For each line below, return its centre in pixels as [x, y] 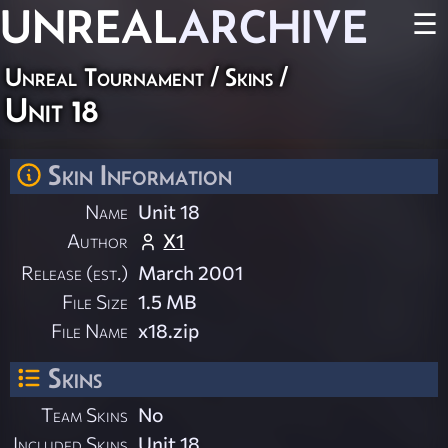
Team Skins [85, 414]
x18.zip [169, 330]
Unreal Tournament [104, 77]
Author [98, 240]
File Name [90, 330]
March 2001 [191, 272]
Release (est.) [75, 272]
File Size [95, 301]
